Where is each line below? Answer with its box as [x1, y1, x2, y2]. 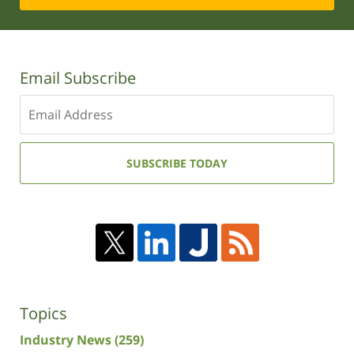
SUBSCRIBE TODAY [126, 156, 228, 171]
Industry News [20, 331, 115, 349]
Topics [20, 303, 67, 325]
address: [19, 152, 72, 170]
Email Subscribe [20, 67, 136, 89]
